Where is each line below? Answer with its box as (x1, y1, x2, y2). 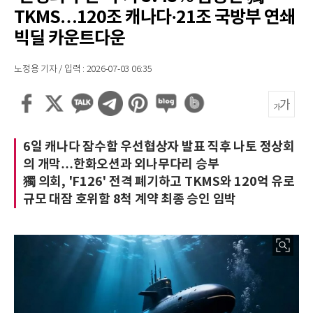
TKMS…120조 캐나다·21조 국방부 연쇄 (14, 7, 295, 28)
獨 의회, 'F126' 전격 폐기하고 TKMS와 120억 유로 (23, 174, 295, 189)
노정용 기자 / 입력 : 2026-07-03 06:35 (14, 64, 152, 75)
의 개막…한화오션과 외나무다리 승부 (23, 156, 219, 172)
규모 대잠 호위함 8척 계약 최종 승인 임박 (23, 191, 236, 207)
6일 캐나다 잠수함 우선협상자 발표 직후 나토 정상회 (23, 139, 295, 154)
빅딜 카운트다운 (14, 28, 125, 49)
